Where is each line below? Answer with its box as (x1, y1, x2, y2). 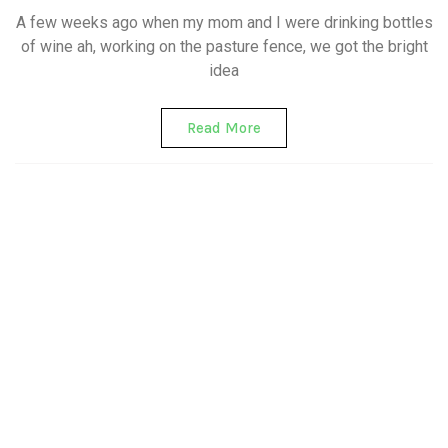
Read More (187, 119, 261, 137)
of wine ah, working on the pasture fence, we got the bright (20, 37, 428, 56)
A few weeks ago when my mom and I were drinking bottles (15, 13, 433, 32)
